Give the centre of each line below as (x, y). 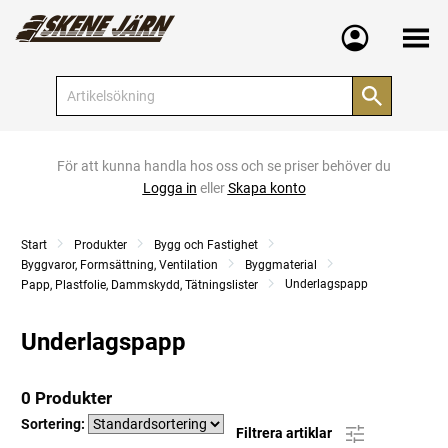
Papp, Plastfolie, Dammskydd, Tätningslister (139, 285)
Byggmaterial (281, 265)
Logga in (169, 188)
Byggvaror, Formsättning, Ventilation (119, 265)
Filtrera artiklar (285, 432)
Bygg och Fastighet (206, 245)
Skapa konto (266, 188)
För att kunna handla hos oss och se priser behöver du (224, 166)
